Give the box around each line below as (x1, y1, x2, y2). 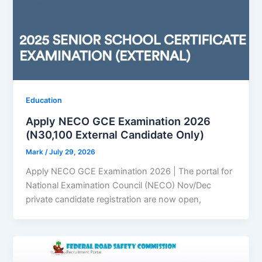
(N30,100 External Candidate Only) (26, 127, 205, 141)
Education (26, 95, 63, 105)
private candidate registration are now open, (26, 194, 202, 205)
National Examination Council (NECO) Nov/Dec (26, 180, 212, 191)
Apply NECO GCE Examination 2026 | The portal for (26, 166, 233, 177)
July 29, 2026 (49, 148, 96, 157)
